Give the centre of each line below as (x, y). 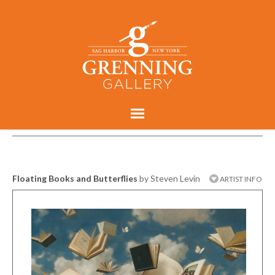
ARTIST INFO (240, 179)
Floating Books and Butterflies (75, 178)
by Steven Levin (170, 178)
